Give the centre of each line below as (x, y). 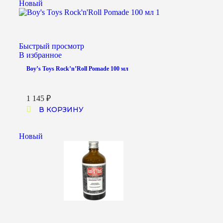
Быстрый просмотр (52, 46)
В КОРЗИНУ (61, 110)
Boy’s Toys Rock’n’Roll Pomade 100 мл (77, 69)
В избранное (40, 55)
